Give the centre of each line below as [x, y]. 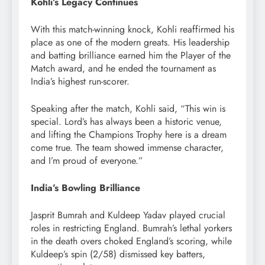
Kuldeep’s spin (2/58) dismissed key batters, [118, 254]
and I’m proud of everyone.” [87, 160]
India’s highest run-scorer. [80, 81]
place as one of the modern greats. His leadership [130, 42]
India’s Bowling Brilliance [85, 188]
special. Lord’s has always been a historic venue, [126, 121]
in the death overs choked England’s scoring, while [131, 241]
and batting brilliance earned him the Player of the [131, 55]
